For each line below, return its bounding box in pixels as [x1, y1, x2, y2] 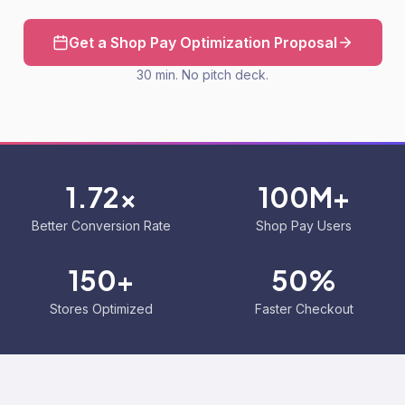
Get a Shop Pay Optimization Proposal [68, 33, 337, 52]
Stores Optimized [50, 301, 153, 316]
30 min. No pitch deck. [137, 67, 268, 82]
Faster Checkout [254, 301, 353, 316]
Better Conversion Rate [32, 218, 171, 233]
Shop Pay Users [256, 218, 352, 233]
